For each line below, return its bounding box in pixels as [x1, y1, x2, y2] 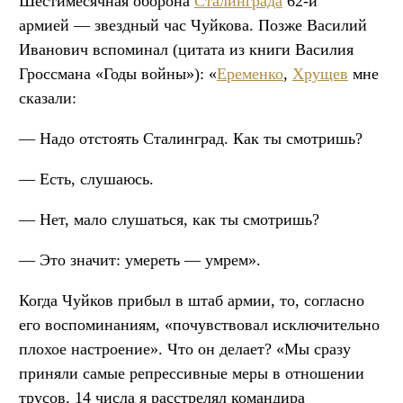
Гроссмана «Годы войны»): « [19, 64, 217, 83]
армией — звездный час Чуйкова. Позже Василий [19, 15, 367, 34]
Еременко [217, 64, 283, 83]
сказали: [19, 88, 76, 107]
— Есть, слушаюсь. [19, 169, 154, 188]
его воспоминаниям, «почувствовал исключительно [19, 315, 380, 334]
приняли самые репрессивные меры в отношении [19, 363, 364, 382]
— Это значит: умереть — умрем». [19, 250, 261, 269]
